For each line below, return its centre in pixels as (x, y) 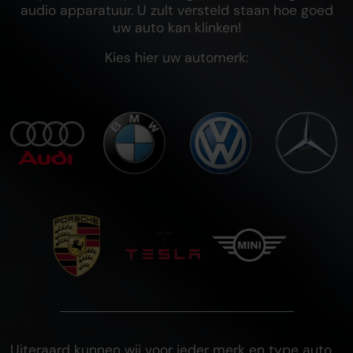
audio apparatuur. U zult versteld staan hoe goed (177, 11)
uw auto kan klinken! (177, 28)
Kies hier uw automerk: (177, 58)
